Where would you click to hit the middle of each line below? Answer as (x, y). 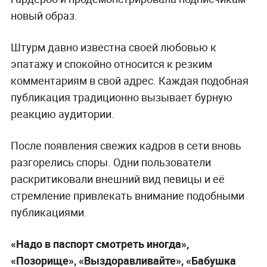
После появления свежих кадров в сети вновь (126, 145)
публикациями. (49, 212)
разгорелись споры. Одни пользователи (111, 162)
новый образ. (44, 15)
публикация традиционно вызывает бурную (121, 97)
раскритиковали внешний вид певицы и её (117, 178)
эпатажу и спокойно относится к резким (111, 63)
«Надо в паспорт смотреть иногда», (100, 243)
